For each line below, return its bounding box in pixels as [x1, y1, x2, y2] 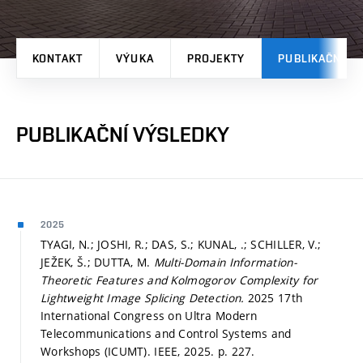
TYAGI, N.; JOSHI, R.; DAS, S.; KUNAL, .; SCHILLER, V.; [41, 236, 322, 252]
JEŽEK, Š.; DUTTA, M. [41, 254, 154, 270]
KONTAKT [32, 51, 83, 65]
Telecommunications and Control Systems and [41, 325, 292, 341]
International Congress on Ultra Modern [41, 307, 258, 323]
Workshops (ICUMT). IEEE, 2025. [41, 343, 218, 359]
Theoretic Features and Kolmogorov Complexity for [41, 271, 318, 288]
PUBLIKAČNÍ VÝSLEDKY [16, 122, 229, 147]
